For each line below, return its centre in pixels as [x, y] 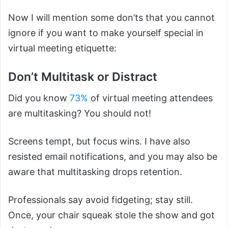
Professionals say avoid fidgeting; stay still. [101, 200]
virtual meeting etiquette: [62, 48]
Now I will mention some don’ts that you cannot [111, 17]
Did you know [39, 98]
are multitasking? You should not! [80, 113]
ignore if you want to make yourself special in [106, 33]
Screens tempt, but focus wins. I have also [99, 141]
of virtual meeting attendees [150, 98]
